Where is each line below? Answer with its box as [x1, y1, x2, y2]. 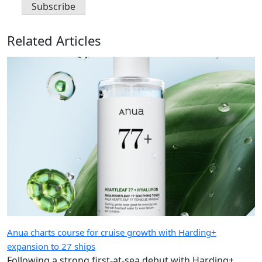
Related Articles [7, 31, 101, 49]
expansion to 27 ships [7, 240, 95, 253]
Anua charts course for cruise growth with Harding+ [7, 226, 216, 239]
